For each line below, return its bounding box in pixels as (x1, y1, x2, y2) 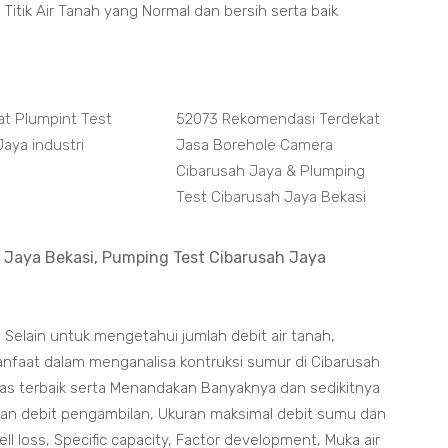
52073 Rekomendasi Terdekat (175, 110, 380, 128)
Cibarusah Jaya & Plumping (175, 162, 365, 180)
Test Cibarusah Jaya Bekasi (175, 188, 366, 206)
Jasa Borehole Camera (175, 136, 333, 154)
